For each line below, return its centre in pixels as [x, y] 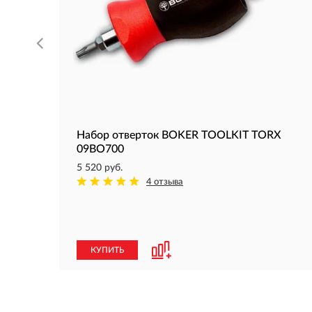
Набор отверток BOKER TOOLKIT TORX [179, 135]
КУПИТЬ [107, 250]
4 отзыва [165, 182]
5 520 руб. [100, 168]
